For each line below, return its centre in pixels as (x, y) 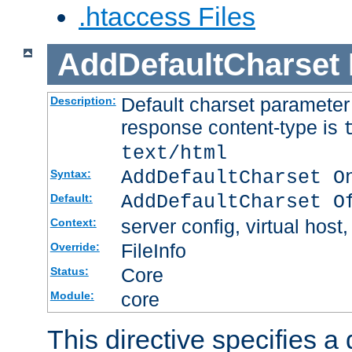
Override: (75, 247)
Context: (73, 223)
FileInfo (153, 251)
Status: (69, 271)
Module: (72, 296)
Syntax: (70, 174)
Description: (83, 101)
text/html (174, 154)
